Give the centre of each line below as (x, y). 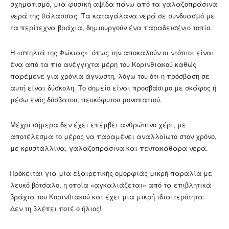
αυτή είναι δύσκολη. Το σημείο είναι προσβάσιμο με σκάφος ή (113, 88)
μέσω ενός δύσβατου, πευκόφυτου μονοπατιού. (86, 100)
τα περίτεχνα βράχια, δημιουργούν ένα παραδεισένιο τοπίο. (111, 28)
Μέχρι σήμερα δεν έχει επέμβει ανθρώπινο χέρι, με (98, 125)
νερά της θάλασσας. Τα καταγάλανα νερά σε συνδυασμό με (112, 16)
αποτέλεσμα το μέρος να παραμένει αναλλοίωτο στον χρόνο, (113, 136)
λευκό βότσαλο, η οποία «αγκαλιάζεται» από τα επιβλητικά (111, 185)
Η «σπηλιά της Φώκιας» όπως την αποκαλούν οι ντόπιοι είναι (112, 53)
